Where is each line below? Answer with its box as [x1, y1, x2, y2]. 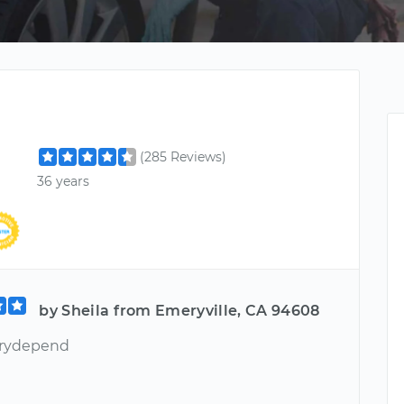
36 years [37, 173, 90, 190]
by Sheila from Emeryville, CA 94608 [39, 301, 320, 319]
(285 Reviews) [140, 149, 227, 165]
